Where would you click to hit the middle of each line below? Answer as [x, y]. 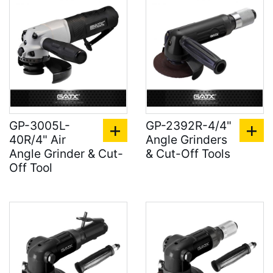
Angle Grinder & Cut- [66, 154]
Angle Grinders [186, 140]
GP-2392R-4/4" [189, 126]
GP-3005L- [40, 126]
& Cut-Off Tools [188, 154]
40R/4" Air [37, 140]
